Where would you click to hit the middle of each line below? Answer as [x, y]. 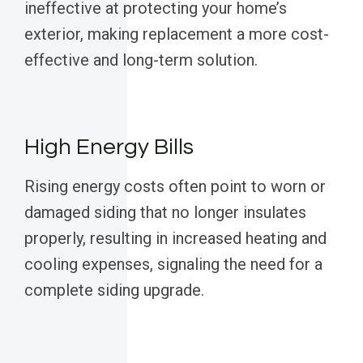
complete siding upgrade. [114, 290]
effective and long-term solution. [141, 60]
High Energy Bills [109, 147]
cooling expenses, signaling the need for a [173, 265]
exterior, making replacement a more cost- [177, 34]
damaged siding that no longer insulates [165, 213]
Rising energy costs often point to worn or [175, 187]
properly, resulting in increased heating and [175, 239]
